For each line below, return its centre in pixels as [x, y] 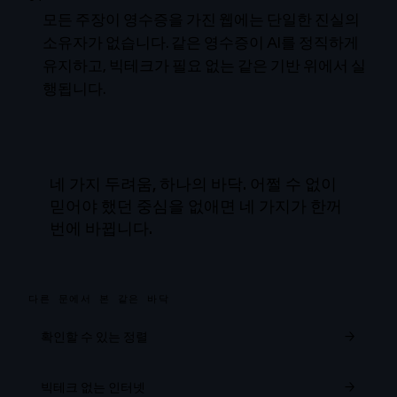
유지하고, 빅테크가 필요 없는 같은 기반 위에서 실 [204, 66]
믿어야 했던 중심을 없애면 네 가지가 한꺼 [196, 206]
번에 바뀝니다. [101, 228]
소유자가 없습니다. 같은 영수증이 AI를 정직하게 [201, 43]
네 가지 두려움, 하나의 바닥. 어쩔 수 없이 [193, 184]
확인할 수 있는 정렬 [94, 337]
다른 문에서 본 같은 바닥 [99, 300]
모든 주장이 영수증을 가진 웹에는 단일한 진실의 [201, 19]
